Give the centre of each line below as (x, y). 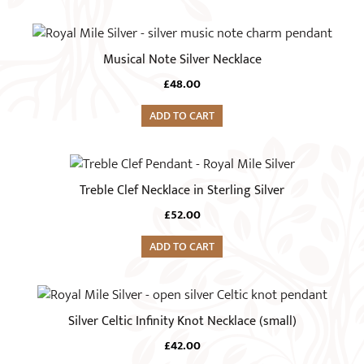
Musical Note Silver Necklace (182, 60)
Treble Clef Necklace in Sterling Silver (182, 191)
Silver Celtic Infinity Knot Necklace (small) (182, 321)
